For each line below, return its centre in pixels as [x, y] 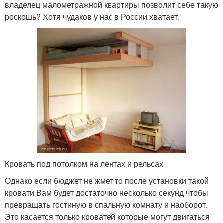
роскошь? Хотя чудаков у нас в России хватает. [92, 16]
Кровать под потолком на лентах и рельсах [84, 163]
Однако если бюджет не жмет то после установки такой [107, 180]
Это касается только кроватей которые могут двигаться [107, 216]
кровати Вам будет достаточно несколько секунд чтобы [107, 192]
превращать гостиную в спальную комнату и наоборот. [106, 204]
